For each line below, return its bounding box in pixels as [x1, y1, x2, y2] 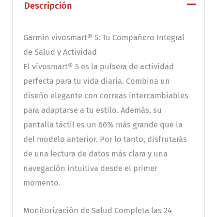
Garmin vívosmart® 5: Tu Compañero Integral [23, 33, 185, 43]
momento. [23, 178, 61, 188]
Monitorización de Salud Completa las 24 [23, 205, 172, 215]
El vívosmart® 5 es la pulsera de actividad [23, 62, 174, 72]
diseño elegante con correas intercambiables [23, 91, 188, 101]
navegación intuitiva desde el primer [23, 164, 157, 173]
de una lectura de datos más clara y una [23, 149, 168, 159]
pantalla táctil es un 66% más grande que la [23, 120, 183, 130]
